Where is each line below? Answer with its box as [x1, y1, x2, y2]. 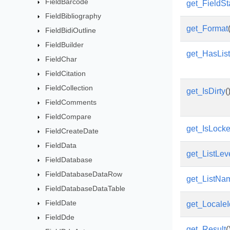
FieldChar [45, 55, 78, 63]
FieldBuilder [45, 41, 84, 49]
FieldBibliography [45, 12, 102, 20]
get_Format [186, 24, 228, 33]
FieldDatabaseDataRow [45, 170, 123, 178]
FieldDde [45, 213, 75, 221]
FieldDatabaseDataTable [45, 184, 126, 193]
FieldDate [45, 199, 77, 207]
